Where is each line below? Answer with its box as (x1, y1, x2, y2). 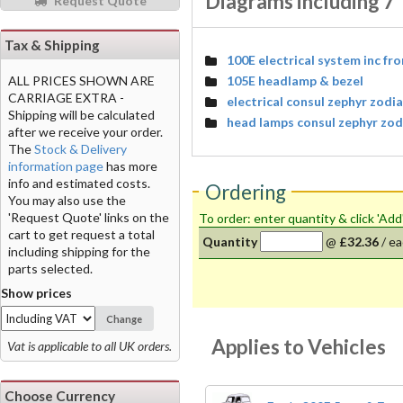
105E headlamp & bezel (227, 72, 363, 88)
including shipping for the (8, 243, 150, 259)
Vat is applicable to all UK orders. (7, 338, 172, 354)
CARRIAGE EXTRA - (8, 89, 124, 105)
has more (103, 157, 157, 174)
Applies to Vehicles (211, 334, 386, 359)
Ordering (204, 179, 286, 204)
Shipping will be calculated (8, 106, 155, 122)
